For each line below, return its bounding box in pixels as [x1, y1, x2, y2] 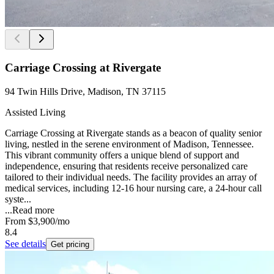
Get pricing [51, 239, 89, 249]
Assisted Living [5, 106, 65, 117]
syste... [5, 193, 31, 204]
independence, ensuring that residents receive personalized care [5, 160, 248, 171]
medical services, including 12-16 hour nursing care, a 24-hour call [5, 182, 262, 193]
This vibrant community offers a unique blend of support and [5, 149, 239, 160]
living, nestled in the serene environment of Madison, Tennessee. [5, 138, 254, 149]
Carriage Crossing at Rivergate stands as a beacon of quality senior [5, 127, 262, 138]
